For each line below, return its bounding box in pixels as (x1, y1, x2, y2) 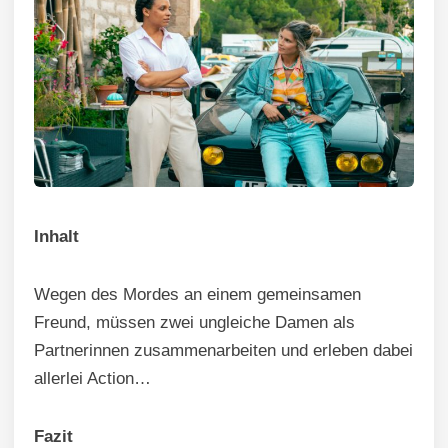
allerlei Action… (34, 368, 151, 388)
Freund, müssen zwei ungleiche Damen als (34, 312, 355, 332)
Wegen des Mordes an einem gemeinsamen (34, 284, 361, 304)
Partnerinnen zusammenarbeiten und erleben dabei (34, 340, 413, 360)
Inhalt (34, 226, 79, 246)
